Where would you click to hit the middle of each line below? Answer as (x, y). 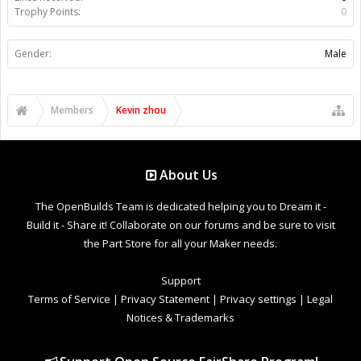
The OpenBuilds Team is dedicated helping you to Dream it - (180, 206)
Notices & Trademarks (180, 317)
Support (180, 280)
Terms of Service (69, 299)
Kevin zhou (141, 110)
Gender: (33, 53)
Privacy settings (258, 299)
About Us (189, 174)
